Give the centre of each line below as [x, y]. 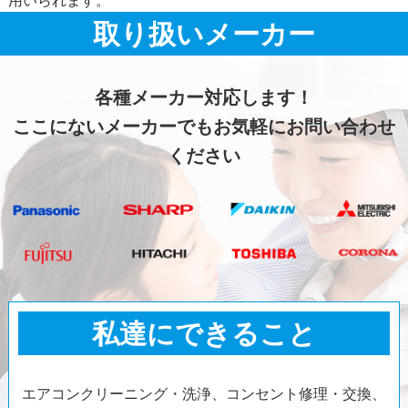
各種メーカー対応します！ [204, 97]
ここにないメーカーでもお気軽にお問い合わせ [204, 127]
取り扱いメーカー [204, 34]
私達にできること [204, 332]
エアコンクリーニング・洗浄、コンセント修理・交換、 [204, 393]
